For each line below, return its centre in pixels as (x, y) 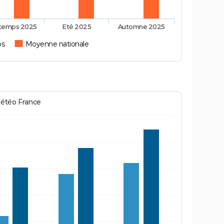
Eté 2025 (77, 27)
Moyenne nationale (57, 44)
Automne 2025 (141, 27)
